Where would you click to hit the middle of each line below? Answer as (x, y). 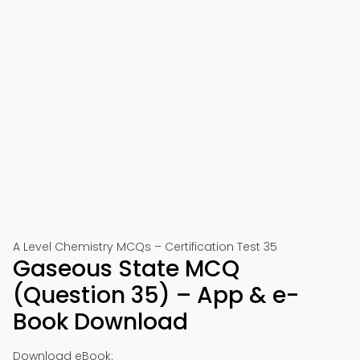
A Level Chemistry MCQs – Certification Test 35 (145, 247)
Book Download (100, 322)
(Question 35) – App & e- (156, 295)
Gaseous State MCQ (126, 269)
